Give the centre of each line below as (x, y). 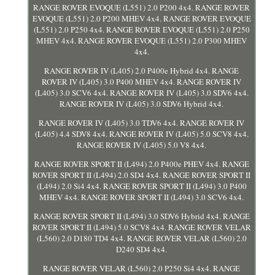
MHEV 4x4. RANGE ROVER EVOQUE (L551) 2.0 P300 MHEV (142, 40)
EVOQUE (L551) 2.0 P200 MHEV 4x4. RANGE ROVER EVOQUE (141, 18)
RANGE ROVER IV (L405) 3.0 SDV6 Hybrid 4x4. (142, 103)
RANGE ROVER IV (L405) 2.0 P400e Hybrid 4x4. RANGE (142, 70)
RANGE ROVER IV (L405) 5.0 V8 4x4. (142, 145)
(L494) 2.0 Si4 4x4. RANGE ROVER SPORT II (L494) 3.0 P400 (141, 186)
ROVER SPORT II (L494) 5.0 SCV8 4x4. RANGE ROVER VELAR (141, 227)
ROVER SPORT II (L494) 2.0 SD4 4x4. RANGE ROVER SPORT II (142, 175)
